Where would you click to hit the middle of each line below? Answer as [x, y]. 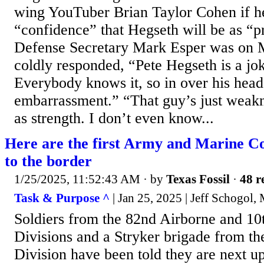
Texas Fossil [198, 179]
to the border [48, 161]
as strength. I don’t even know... [114, 118]
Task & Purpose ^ [62, 198]
